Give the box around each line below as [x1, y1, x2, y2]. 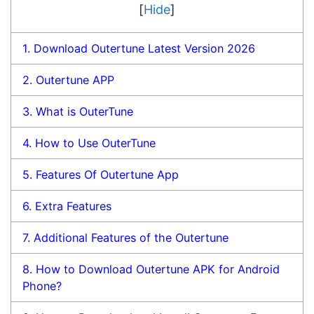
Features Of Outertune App [32, 167, 179, 182]
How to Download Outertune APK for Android [32, 261, 280, 276]
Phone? [22, 278, 62, 293]
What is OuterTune [32, 104, 134, 118]
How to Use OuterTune [32, 135, 156, 150]
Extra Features [32, 198, 112, 213]
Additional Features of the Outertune [30, 230, 229, 245]
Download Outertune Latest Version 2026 [30, 41, 256, 55]
